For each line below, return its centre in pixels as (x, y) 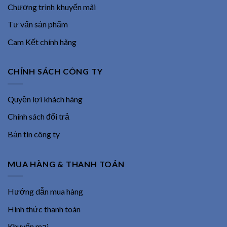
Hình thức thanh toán (44, 209)
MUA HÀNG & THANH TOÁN (66, 164)
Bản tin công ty (34, 134)
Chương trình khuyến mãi (52, 7)
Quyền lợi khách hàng (45, 99)
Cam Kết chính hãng (42, 42)
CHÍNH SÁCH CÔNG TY (55, 71)
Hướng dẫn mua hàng (45, 192)
